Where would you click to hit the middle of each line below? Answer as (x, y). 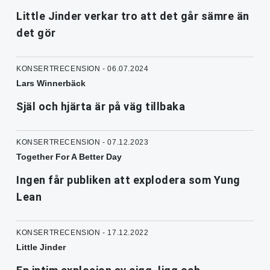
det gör (36, 33)
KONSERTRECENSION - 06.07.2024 (83, 68)
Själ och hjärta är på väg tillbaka (101, 106)
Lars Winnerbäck (51, 83)
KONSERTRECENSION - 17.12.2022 (83, 232)
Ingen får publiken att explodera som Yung (128, 180)
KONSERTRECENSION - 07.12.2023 (83, 142)
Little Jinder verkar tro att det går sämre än (133, 16)
